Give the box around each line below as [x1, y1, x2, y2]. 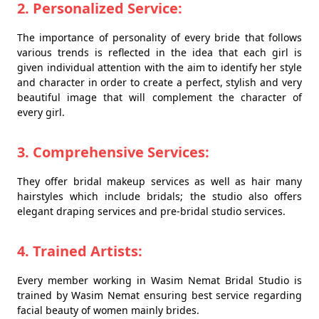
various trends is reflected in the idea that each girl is [17, 45, 302, 59]
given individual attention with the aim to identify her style [17, 60, 302, 74]
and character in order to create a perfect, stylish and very [17, 75, 302, 89]
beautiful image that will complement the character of [17, 90, 302, 104]
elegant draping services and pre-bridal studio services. [17, 204, 286, 218]
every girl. [17, 105, 65, 119]
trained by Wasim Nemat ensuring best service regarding [17, 288, 302, 302]
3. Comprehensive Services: [17, 142, 209, 162]
